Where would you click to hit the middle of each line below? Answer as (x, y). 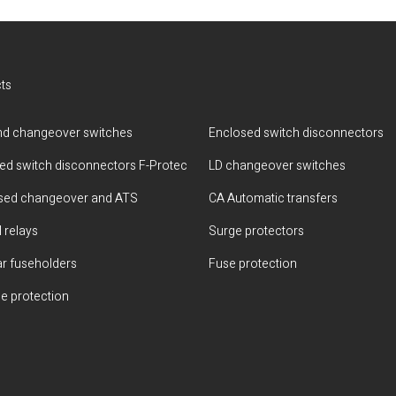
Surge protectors (256, 231)
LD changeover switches (277, 166)
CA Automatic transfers (273, 198)
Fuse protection (253, 264)
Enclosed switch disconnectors (296, 133)
